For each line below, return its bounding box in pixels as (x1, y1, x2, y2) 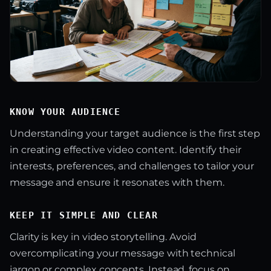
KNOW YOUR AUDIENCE (10, 106, 121, 118)
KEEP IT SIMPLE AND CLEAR (10, 210, 158, 221)
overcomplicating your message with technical (10, 247, 235, 260)
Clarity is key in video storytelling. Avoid (10, 231, 197, 243)
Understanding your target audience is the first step (10, 128, 261, 140)
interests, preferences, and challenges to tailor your (10, 160, 255, 172)
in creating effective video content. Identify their (10, 144, 242, 156)
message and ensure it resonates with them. (10, 177, 224, 189)
